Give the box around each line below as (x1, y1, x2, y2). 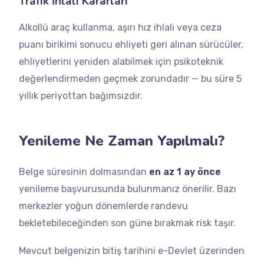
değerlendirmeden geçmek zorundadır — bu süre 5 (19, 73, 242, 84)
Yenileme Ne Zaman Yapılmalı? (19, 131, 225, 150)
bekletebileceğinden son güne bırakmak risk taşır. (19, 217, 236, 229)
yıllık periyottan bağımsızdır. (19, 90, 143, 101)
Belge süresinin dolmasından (19, 166, 149, 177)
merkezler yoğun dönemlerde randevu (19, 200, 188, 212)
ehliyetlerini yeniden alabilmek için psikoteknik (19, 56, 223, 67)
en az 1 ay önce (149, 166, 221, 177)
